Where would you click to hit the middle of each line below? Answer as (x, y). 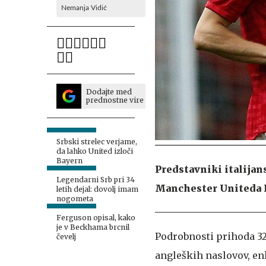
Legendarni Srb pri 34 (96, 180)
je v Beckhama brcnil (93, 227)
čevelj (66, 237)
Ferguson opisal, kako (96, 218)
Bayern (69, 161)
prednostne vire (115, 100)
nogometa (75, 199)
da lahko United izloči (95, 151)
